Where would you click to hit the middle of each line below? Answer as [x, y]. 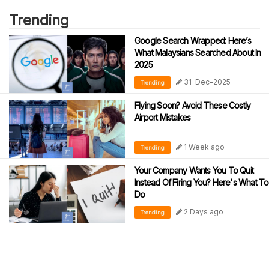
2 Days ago [203, 211]
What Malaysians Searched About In [198, 52]
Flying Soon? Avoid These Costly [193, 105]
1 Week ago [203, 147]
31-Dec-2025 [206, 82]
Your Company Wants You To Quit [194, 170]
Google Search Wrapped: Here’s [193, 40]
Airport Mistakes [163, 117]
